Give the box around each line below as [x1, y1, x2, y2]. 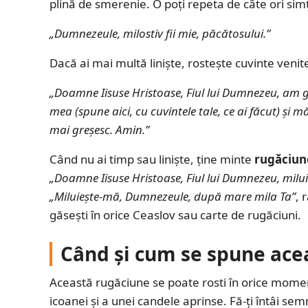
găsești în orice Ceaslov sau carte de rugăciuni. [49, 206, 301, 223]
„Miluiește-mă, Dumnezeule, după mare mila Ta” [49, 188, 296, 204]
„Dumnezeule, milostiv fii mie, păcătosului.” [49, 25, 270, 41]
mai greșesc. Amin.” [49, 121, 149, 137]
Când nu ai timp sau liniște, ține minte [49, 151, 254, 167]
